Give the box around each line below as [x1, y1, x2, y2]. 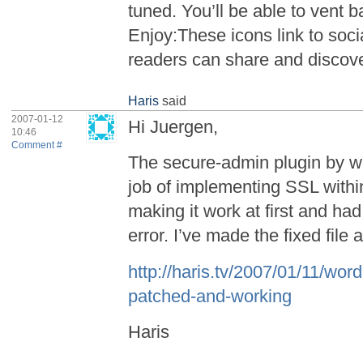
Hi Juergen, [128, 117, 219, 138]
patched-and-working [128, 285, 293, 306]
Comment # [11, 139, 63, 151]
